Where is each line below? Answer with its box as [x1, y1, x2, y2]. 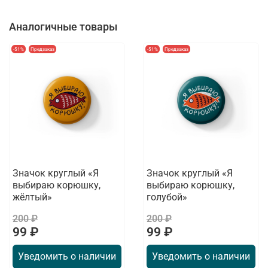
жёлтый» [12, 191, 52, 203]
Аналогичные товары [9, 20, 117, 33]
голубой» [146, 191, 187, 203]
